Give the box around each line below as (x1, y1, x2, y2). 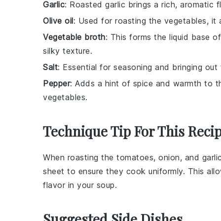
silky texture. (43, 46, 92, 56)
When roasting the (43, 152, 116, 162)
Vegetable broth (43, 32, 106, 42)
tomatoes (116, 152, 153, 162)
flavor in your (43, 180, 97, 190)
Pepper (43, 78, 70, 88)
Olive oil (43, 16, 74, 26)
